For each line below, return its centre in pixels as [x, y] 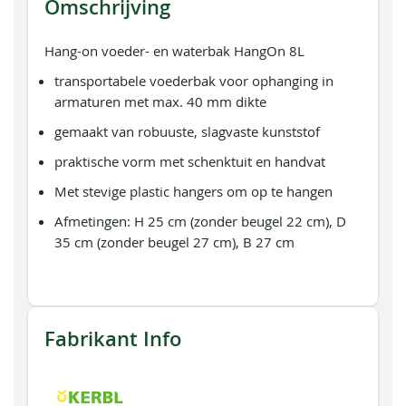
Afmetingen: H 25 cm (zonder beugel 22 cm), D [201, 221]
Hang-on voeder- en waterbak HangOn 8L [174, 51]
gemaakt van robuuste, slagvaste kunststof [188, 131]
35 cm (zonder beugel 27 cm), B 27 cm [175, 242]
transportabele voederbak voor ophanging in [194, 81]
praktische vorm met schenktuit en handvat [190, 161]
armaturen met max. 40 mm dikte [161, 101]
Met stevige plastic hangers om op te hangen [194, 191]
